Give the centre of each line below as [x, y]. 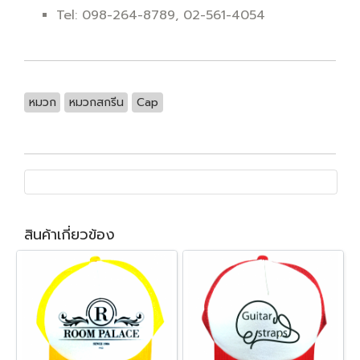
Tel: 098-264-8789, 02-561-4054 [161, 15]
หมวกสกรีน [96, 102]
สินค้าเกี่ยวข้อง [70, 234]
